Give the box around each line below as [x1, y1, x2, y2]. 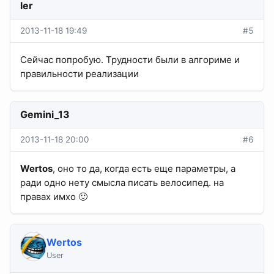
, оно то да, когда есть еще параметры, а [53, 163, 235, 175]
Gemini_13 [20, 108, 70, 121]
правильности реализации [20, 68, 139, 80]
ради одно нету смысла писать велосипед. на [20, 177, 224, 189]
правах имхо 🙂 [20, 191, 87, 203]
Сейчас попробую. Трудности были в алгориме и [20, 54, 240, 66]
